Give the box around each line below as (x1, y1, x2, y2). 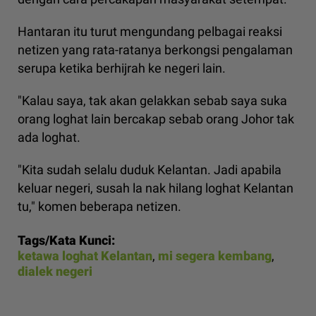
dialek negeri (18, 263, 92, 279)
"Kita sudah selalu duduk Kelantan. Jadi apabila (18, 162, 281, 177)
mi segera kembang (158, 248, 272, 263)
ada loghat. (18, 129, 80, 145)
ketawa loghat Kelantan (18, 248, 152, 263)
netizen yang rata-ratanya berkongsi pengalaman (18, 42, 293, 57)
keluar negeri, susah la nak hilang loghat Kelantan (18, 180, 293, 195)
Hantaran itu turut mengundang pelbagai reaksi (18, 23, 282, 39)
